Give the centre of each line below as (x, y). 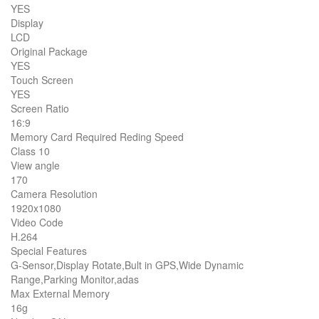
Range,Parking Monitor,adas (75, 279)
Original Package (49, 51)
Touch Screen (42, 79)
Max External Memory (60, 293)
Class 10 (30, 151)
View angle (35, 165)
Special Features (49, 250)
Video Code (37, 222)
